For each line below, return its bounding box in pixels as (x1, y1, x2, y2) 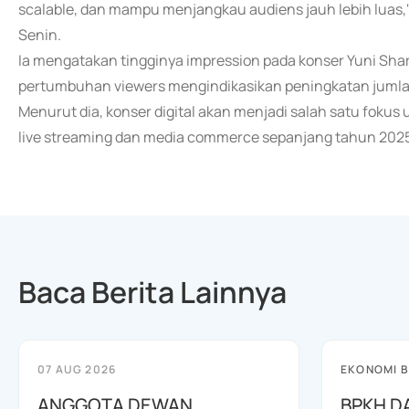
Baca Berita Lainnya (18, 272, 287, 312)
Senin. (18, 25, 61, 45)
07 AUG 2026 (37, 362, 117, 377)
